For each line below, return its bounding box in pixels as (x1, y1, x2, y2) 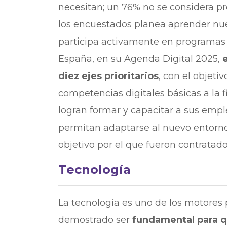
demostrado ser (58, 214, 132, 226)
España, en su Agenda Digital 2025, (58, 53, 222, 65)
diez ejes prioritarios (58, 70, 159, 82)
